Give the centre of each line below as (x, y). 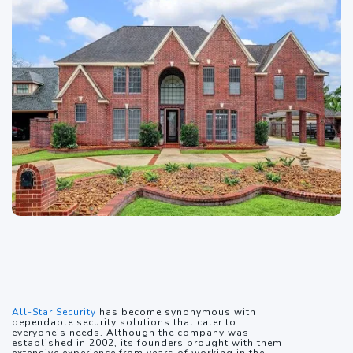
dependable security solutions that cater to (124, 323)
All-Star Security (54, 312)
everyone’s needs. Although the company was (130, 333)
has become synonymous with (176, 312)
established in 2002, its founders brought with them (147, 343)
